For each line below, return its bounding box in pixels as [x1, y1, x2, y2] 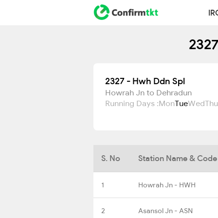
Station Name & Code [138, 153, 217, 163]
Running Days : [105, 98, 159, 108]
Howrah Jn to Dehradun [105, 88, 192, 97]
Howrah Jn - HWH [138, 180, 196, 189]
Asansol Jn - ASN [138, 206, 193, 215]
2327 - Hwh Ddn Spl [105, 75, 185, 87]
